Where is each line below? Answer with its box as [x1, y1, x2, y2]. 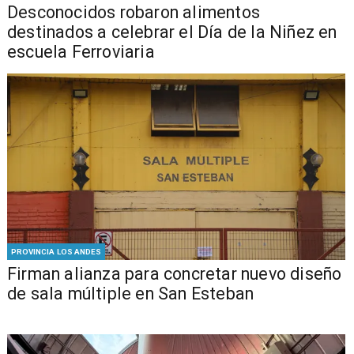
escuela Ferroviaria [6, 42, 155, 62]
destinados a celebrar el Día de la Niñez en [6, 22, 337, 43]
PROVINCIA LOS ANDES [10, 247, 102, 256]
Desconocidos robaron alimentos [6, 2, 260, 23]
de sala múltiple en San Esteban [6, 283, 254, 303]
